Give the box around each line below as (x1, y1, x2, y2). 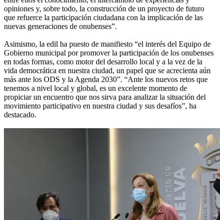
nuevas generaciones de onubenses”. (4, 22, 119, 31)
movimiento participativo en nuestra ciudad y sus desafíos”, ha (4, 102, 196, 110)
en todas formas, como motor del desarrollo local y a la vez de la (4, 57, 202, 66)
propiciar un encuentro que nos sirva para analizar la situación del (4, 93, 206, 102)
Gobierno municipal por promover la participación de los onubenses (4, 49, 214, 57)
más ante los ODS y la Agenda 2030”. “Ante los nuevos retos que (4, 75, 208, 84)
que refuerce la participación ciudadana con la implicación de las (4, 13, 203, 22)
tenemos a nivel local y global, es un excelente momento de (4, 84, 187, 93)
